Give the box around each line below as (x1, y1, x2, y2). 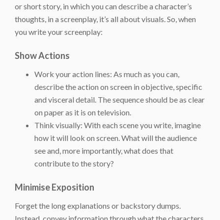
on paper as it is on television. (34, 107, 131, 117)
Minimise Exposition (15, 181, 94, 192)
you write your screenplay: (15, 27, 103, 36)
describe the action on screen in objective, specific (34, 82, 202, 91)
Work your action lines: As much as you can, (34, 69, 179, 79)
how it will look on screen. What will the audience (34, 133, 197, 142)
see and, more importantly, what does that (34, 145, 173, 155)
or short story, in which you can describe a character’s (15, 1, 192, 11)
